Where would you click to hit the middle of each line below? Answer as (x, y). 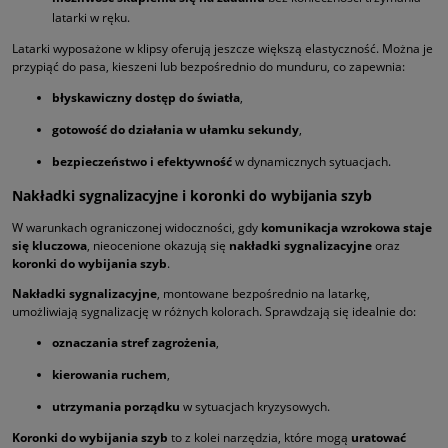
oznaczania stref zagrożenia (134, 343)
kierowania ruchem (109, 375)
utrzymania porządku (116, 407)
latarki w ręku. (91, 18)
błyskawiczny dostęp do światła (146, 98)
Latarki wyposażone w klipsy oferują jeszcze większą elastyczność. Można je (222, 49)
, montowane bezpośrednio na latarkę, (263, 294)
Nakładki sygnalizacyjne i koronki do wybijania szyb (192, 196)
